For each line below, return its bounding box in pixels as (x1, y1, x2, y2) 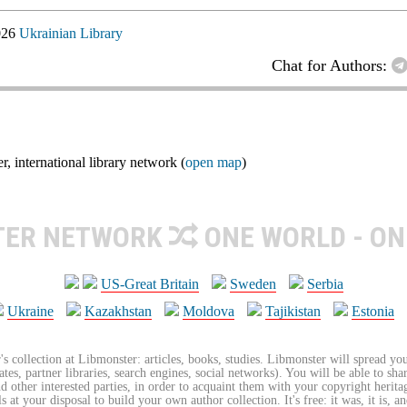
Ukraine (7, 303, 54, 320)
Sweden (229, 276, 276, 293)
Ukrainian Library (19, 25, 123, 42)
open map (185, 154, 242, 171)
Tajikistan (265, 303, 321, 320)
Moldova (183, 303, 234, 320)
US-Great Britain (100, 276, 199, 293)
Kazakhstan (84, 303, 152, 320)
